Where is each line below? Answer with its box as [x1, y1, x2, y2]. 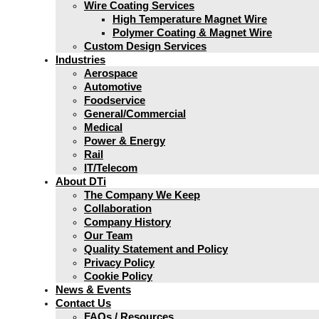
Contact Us [56, 297, 111, 309]
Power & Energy [84, 135, 165, 147]
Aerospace [84, 67, 137, 79]
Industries [56, 53, 105, 66]
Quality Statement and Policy [84, 243, 228, 255]
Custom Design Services [84, 40, 206, 52]
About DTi [56, 175, 106, 187]
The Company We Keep [84, 189, 200, 201]
